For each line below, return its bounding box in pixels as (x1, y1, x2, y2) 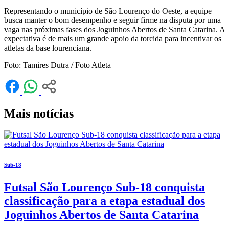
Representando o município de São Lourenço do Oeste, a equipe (4, 6, 212, 15)
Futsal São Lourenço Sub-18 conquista (4, 180, 205, 194)
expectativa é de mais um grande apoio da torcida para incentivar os (4, 34, 221, 43)
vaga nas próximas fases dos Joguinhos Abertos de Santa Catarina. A (4, 25, 225, 34)
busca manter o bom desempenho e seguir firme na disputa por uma (4, 15, 221, 25)
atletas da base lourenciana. (4, 43, 91, 52)
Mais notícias (4, 106, 74, 120)
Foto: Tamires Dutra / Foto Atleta (4, 60, 111, 70)
